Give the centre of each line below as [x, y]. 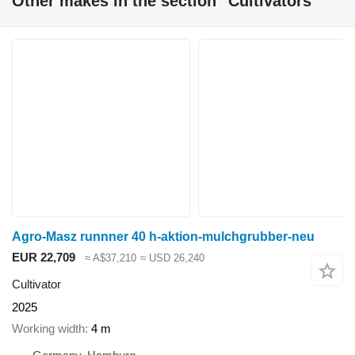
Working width [48, 328]
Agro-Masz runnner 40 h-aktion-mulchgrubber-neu [163, 236]
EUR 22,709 [44, 257]
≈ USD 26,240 [172, 258]
